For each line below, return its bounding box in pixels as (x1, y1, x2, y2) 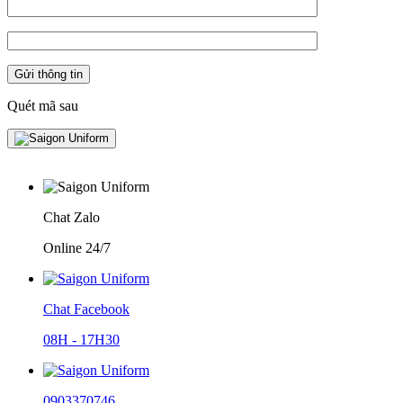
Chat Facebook (43, 301, 130, 317)
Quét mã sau (7, 98, 78, 113)
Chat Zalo (43, 210, 100, 225)
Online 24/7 (43, 240, 111, 255)
